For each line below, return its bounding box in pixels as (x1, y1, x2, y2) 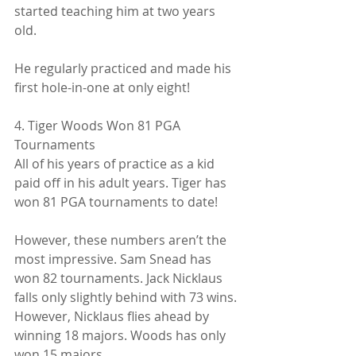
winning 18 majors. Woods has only (14, 326, 229, 344)
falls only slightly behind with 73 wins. (14, 288, 240, 306)
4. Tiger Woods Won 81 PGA (14, 116, 184, 134)
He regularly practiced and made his (14, 59, 234, 77)
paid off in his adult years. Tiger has (14, 173, 230, 192)
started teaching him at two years (14, 2, 219, 20)
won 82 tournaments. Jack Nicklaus (14, 269, 226, 287)
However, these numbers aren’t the (14, 230, 230, 249)
